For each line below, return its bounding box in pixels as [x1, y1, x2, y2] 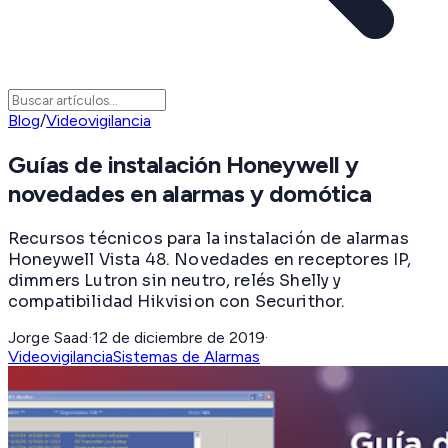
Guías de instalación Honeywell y [8, 150, 359, 180]
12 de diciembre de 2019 [91, 327, 265, 347]
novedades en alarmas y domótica [8, 179, 372, 209]
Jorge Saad [8, 327, 89, 347]
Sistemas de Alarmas [113, 346, 260, 366]
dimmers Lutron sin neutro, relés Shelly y [8, 269, 342, 291]
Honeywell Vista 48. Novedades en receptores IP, [8, 248, 412, 270]
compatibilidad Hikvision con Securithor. [8, 290, 346, 312]
